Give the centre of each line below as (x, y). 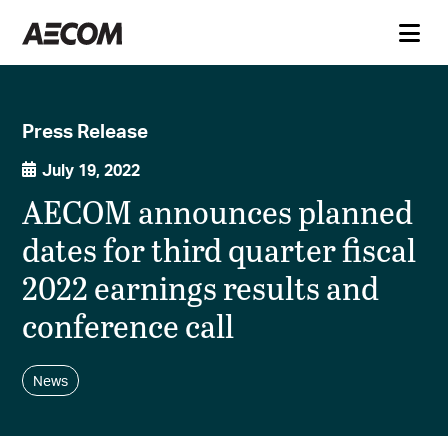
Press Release (85, 130)
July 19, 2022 (91, 170)
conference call (128, 326)
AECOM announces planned (218, 212)
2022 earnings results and (201, 288)
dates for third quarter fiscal (219, 250)
